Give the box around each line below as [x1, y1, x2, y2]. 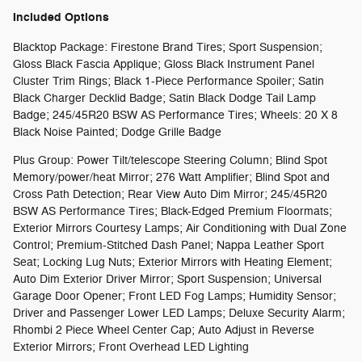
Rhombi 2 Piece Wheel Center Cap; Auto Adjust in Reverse [13, 323, 314, 338]
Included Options [13, 10, 109, 26]
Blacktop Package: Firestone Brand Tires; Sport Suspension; [13, 40, 322, 55]
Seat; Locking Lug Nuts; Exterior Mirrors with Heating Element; [13, 255, 332, 270]
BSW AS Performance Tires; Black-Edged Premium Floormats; [13, 204, 332, 219]
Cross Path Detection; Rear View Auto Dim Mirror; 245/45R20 [13, 187, 327, 202]
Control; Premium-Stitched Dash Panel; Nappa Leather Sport [13, 238, 324, 253]
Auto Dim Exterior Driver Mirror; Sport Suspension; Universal [13, 272, 322, 287]
